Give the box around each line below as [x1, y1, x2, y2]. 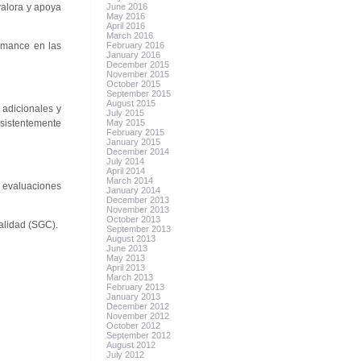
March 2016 [106, 31, 154, 40]
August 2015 [106, 98, 156, 108]
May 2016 [106, 11, 146, 21]
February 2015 [106, 127, 165, 137]
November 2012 [106, 311, 170, 321]
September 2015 [106, 89, 172, 98]
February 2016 [106, 40, 165, 50]
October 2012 [106, 321, 161, 330]
